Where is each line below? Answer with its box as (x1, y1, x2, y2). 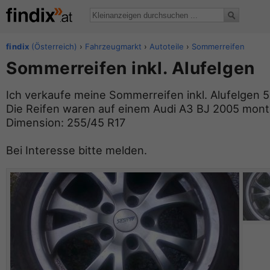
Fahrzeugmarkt (85, 42, 142, 51)
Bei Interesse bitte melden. (6, 143, 147, 157)
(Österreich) (29, 42, 78, 51)
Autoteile (149, 42, 184, 51)
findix (6, 42, 30, 51)
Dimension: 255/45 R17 (6, 116, 125, 130)
